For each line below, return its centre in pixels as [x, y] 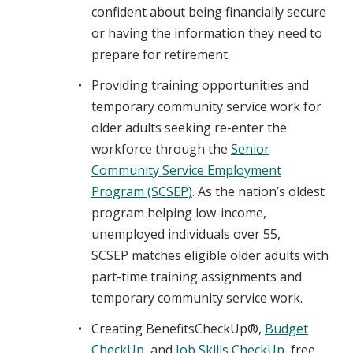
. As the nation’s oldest [258, 191]
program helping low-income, [179, 212]
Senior [250, 149]
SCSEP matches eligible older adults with [210, 255]
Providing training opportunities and [200, 85]
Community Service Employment [186, 170]
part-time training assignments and [197, 276]
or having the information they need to [207, 33]
